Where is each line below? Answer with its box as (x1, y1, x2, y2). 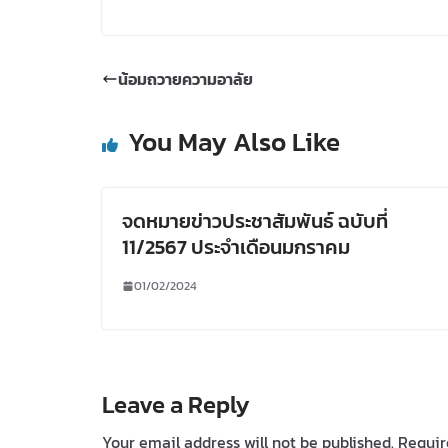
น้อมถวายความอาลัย (118, 66, 253, 91)
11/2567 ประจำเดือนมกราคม (122, 231, 350, 262)
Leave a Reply (102, 386, 250, 422)
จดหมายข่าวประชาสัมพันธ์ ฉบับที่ (122, 205, 388, 236)
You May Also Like (128, 121, 340, 161)
